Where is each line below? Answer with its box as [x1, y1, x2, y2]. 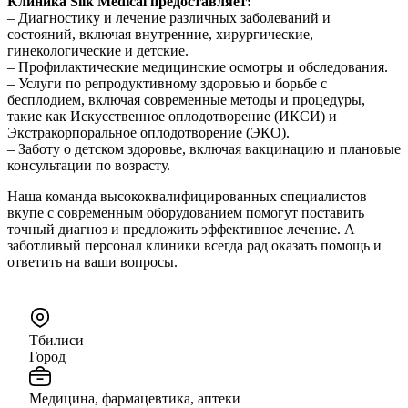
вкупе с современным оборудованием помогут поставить [7, 204, 364, 220]
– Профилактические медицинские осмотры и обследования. [7, 58, 388, 75]
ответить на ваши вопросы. [7, 253, 178, 270]
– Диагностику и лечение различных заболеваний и [7, 9, 331, 25]
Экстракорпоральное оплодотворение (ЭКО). [7, 124, 290, 140]
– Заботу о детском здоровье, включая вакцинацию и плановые [7, 140, 401, 157]
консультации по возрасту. [7, 157, 170, 173]
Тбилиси [29, 331, 84, 348]
